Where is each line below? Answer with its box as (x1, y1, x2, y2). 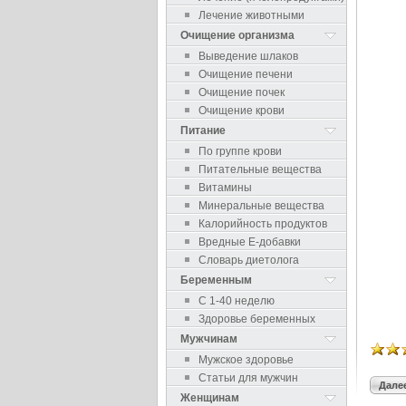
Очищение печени (198, 68, 293, 81)
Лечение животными (198, 9, 304, 22)
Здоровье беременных (198, 313, 315, 325)
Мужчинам (180, 333, 237, 345)
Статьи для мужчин (198, 372, 298, 384)
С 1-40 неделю (198, 295, 275, 307)
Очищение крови (198, 104, 285, 117)
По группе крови (198, 145, 282, 158)
